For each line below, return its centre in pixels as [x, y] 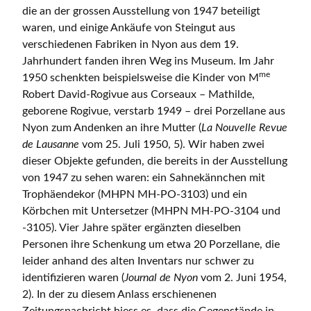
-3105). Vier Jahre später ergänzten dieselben [132, 228]
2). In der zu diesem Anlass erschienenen [119, 295]
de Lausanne [51, 145]
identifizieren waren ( [73, 278]
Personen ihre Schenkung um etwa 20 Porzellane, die [151, 245]
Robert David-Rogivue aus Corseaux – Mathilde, [138, 95]
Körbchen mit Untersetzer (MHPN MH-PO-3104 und [151, 211]
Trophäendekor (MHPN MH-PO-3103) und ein [135, 195]
